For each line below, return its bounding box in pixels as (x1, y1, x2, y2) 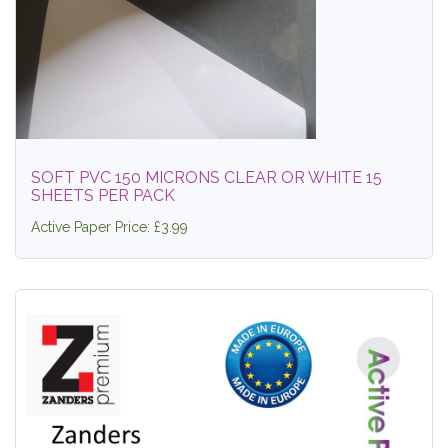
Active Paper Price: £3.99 (31, 219, 188, 235)
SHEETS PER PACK (31, 186, 175, 205)
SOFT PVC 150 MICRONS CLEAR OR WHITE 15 (31, 168, 382, 187)
